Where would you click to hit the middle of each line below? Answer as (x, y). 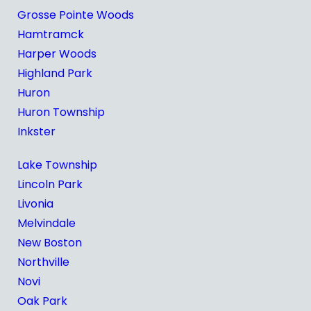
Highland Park (55, 73)
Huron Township (61, 112)
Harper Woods (57, 54)
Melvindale (47, 223)
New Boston (50, 243)
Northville (43, 262)
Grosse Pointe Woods (76, 15)
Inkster (36, 132)
